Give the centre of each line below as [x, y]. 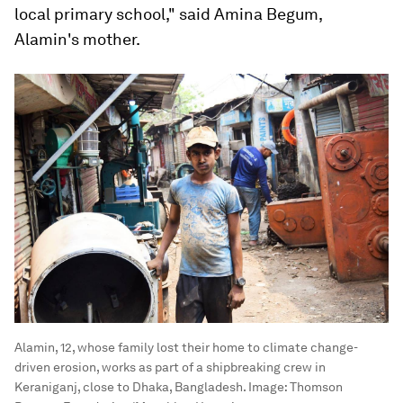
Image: [268, 387]
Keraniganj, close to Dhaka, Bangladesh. [130, 387]
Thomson [316, 387]
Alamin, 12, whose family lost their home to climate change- [186, 348]
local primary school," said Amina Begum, [168, 14]
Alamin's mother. [77, 39]
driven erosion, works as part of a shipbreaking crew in [170, 367]
